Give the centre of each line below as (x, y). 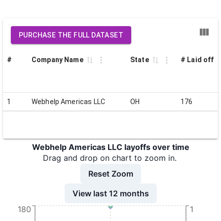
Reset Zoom (110, 173)
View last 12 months (110, 193)
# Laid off (197, 60)
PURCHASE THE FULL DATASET (71, 35)
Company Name (57, 60)
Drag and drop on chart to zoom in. (110, 158)
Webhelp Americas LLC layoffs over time (110, 147)
